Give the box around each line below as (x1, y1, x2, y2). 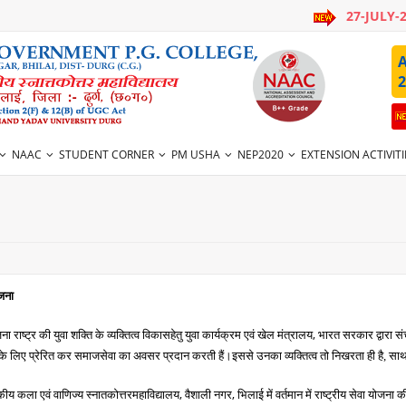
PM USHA (171, 147, 221, 162)
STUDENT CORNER (59, 147, 155, 162)
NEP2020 (237, 147, 285, 162)
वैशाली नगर (185, 388, 232, 401)
